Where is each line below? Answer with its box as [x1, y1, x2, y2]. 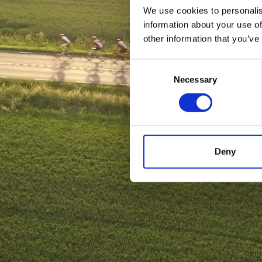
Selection [129, 74, 165, 85]
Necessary [174, 74, 217, 85]
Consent [129, 60, 162, 71]
